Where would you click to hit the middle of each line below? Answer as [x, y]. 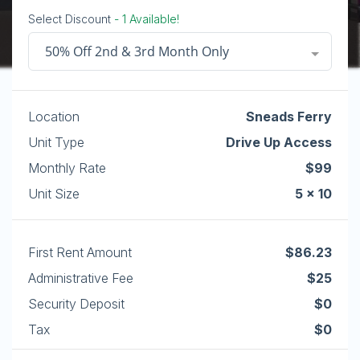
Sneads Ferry [289, 117]
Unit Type [56, 142]
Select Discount [70, 19]
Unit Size [54, 194]
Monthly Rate [67, 168]
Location [54, 117]
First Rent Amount [80, 252]
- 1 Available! [145, 19]
